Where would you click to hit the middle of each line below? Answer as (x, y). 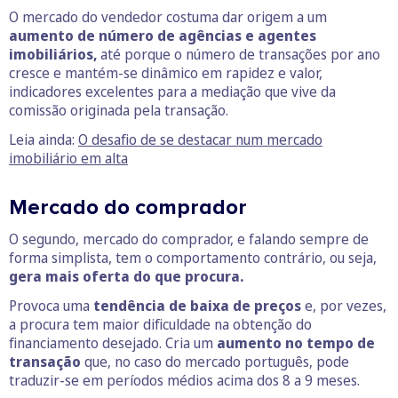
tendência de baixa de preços (197, 305)
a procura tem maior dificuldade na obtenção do (160, 324)
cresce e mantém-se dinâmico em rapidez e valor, (166, 72)
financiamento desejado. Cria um (113, 342)
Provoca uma (51, 305)
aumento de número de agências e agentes (163, 35)
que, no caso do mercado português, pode (215, 361)
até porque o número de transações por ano (239, 54)
